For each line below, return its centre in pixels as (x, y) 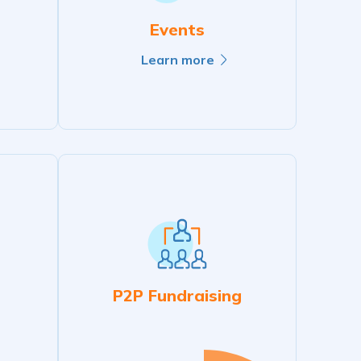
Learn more (177, 60)
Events (177, 30)
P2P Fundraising (177, 295)
